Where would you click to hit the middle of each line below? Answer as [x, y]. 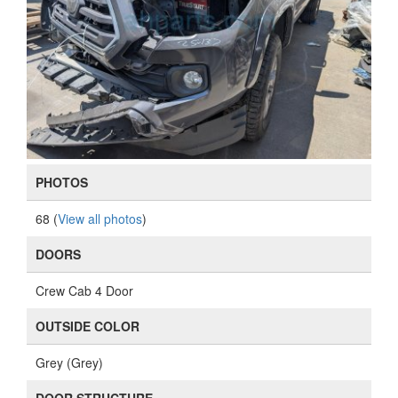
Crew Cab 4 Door [84, 291]
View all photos [100, 219]
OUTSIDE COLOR [88, 326]
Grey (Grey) [69, 362]
